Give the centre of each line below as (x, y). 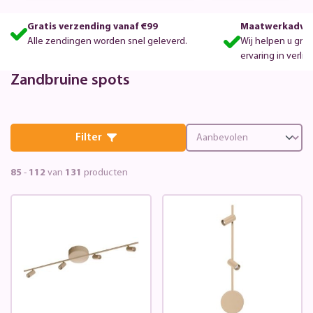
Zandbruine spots (70, 80)
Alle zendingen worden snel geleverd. (107, 41)
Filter (88, 137)
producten (105, 173)
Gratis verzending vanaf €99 (92, 27)
